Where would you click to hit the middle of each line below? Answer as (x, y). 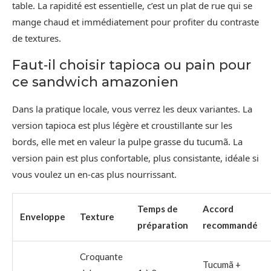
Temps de (158, 208)
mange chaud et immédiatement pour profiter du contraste (135, 21)
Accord (218, 208)
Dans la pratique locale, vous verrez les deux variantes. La (132, 109)
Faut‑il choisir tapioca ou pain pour (132, 65)
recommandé (230, 225)
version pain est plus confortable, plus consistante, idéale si (135, 158)
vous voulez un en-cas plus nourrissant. (94, 174)
